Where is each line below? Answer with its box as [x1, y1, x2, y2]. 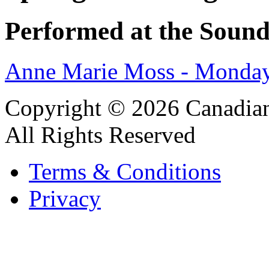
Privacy [29, 186, 101, 212]
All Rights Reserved [5, 122, 196, 148]
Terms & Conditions [29, 159, 221, 185]
